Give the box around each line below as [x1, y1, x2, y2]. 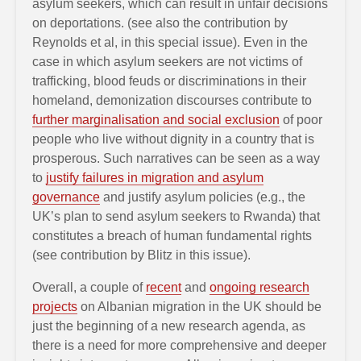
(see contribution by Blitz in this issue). [32, 247, 251, 262]
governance [32, 189, 100, 204]
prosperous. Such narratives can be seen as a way [32, 151, 320, 165]
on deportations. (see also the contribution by [32, 15, 288, 30]
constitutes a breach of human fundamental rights [32, 228, 312, 243]
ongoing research [210, 280, 309, 294]
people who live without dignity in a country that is [32, 131, 314, 146]
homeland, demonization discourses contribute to [32, 93, 312, 107]
